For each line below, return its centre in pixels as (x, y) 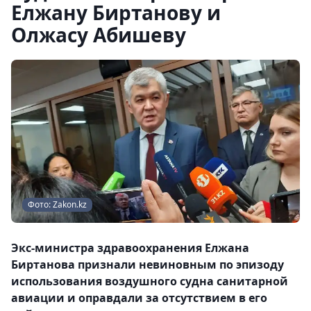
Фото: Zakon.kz (57, 204)
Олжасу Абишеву (99, 35)
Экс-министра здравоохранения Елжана (130, 247)
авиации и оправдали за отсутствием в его (139, 297)
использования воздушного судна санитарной (150, 281)
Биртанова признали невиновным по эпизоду (148, 264)
